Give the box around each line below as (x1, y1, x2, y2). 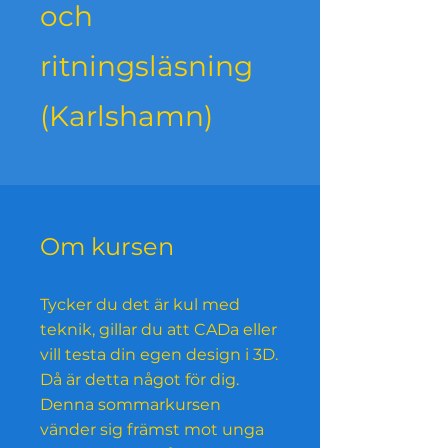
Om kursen (40, 232, 174, 262)
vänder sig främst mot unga (40, 420, 264, 440)
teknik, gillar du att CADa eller (40, 320, 277, 340)
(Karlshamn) (40, 99, 213, 134)
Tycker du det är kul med (40, 295, 240, 315)
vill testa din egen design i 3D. (40, 345, 278, 365)
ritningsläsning (40, 49, 253, 84)
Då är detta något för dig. (40, 370, 239, 390)
